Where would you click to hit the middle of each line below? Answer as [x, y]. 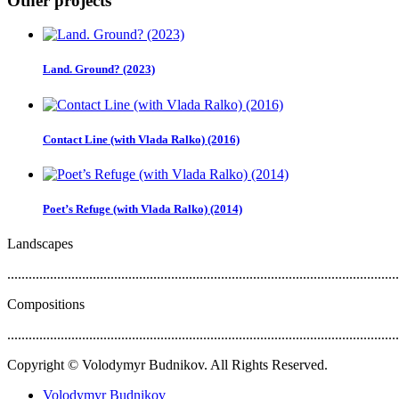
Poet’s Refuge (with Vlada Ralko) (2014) [142, 209]
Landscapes [40, 244]
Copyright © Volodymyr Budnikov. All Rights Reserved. [167, 365]
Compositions [46, 305]
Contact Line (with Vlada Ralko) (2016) [141, 139]
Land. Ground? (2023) [99, 69]
